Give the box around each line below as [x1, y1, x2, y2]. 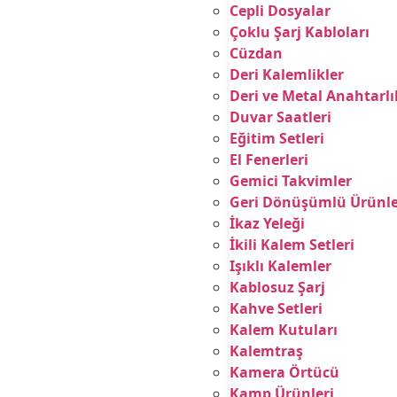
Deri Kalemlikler [229, 65, 344, 84]
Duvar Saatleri [229, 107, 331, 127]
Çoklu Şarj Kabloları [229, 22, 370, 42]
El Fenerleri [229, 150, 308, 169]
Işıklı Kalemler [229, 256, 331, 276]
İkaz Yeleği [229, 214, 305, 233]
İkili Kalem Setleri [229, 235, 354, 254]
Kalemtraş [229, 341, 303, 361]
